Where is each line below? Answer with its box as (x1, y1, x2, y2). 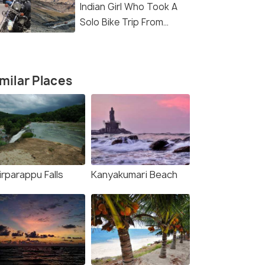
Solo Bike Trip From (80, 16, 163, 29)
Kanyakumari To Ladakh (80, 31, 183, 44)
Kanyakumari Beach (91, 168, 177, 182)
